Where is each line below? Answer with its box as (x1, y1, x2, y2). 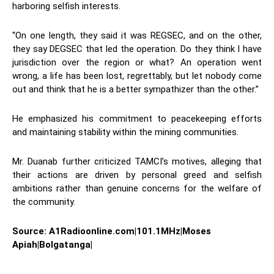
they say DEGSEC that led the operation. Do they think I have (12, 43, 262, 55)
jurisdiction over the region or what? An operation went (12, 57, 262, 68)
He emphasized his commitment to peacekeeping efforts (12, 113, 262, 125)
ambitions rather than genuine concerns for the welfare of (12, 183, 262, 194)
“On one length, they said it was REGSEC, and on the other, (12, 30, 262, 42)
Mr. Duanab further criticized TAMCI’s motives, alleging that (12, 156, 262, 168)
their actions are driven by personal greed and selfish (12, 169, 262, 181)
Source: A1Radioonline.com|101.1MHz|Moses (12, 226, 211, 237)
